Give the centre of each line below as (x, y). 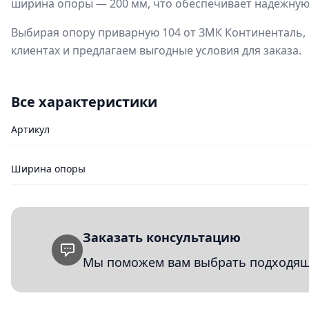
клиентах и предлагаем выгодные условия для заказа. (156, 50)
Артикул (30, 129)
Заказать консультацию (162, 237)
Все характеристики (84, 102)
